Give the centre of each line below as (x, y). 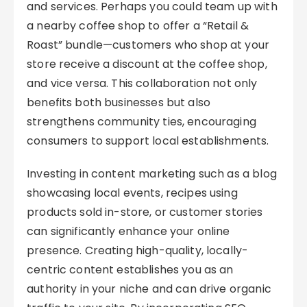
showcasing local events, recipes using (132, 193)
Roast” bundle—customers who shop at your (148, 45)
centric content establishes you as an (130, 270)
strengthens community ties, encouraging (142, 122)
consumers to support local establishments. (148, 141)
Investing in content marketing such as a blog (152, 174)
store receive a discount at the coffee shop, (147, 64)
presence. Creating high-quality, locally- (138, 250)
